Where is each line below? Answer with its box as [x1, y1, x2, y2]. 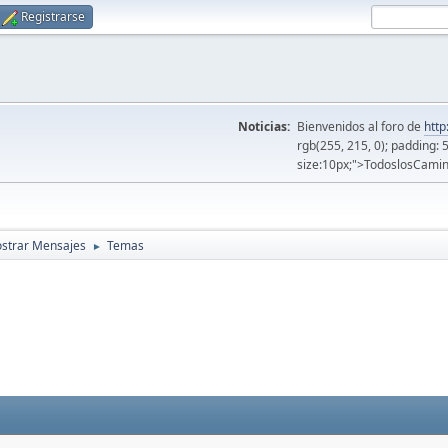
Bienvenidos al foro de [297, 118, 424, 135]
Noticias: [238, 118, 290, 135]
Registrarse [21, 8, 85, 25]
